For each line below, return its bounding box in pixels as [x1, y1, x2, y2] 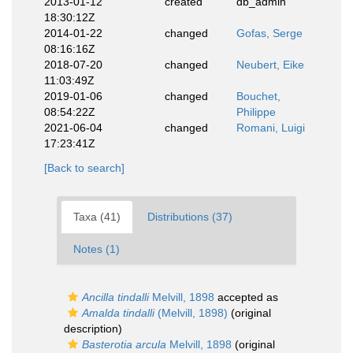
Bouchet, [236, 90, 281, 102]
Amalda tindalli [82, 307, 154, 319]
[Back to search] [44, 162, 124, 174]
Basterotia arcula [82, 338, 166, 351]
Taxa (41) [73, 210, 121, 223]
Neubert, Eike [236, 58, 304, 71]
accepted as [214, 291, 278, 303]
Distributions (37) [147, 210, 232, 223]
